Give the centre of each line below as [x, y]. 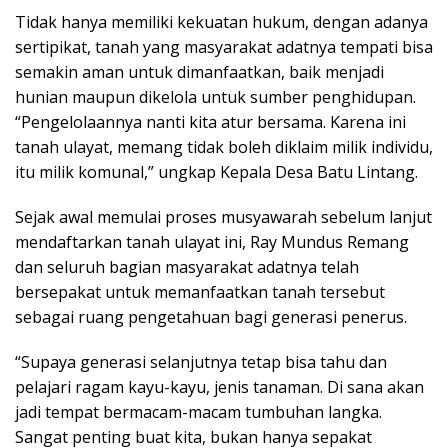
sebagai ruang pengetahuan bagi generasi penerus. [211, 316]
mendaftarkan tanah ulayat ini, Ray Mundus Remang [212, 241]
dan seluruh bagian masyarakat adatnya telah [187, 266]
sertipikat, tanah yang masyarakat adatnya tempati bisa [224, 46]
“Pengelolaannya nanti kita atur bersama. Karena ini [210, 121]
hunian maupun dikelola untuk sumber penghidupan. [215, 96]
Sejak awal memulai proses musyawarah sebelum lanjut [223, 216]
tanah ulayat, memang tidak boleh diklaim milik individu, [224, 146]
